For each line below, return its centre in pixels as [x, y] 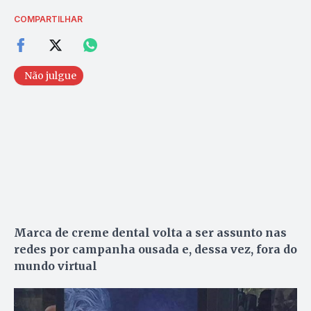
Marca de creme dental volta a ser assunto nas [150, 232]
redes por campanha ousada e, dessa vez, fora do [155, 249]
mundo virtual [56, 266]
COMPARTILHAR [48, 19]
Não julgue [50, 75]
